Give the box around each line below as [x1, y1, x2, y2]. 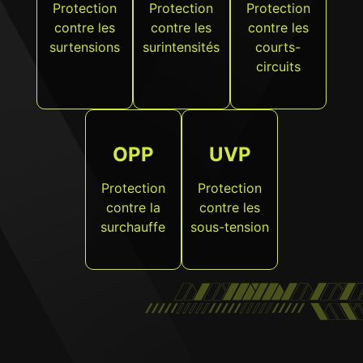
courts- [255, 39, 301, 56]
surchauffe [100, 219, 166, 236]
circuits [255, 58, 301, 75]
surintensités [143, 39, 220, 56]
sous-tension [190, 219, 270, 236]
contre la [105, 199, 160, 216]
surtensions [49, 39, 121, 56]
